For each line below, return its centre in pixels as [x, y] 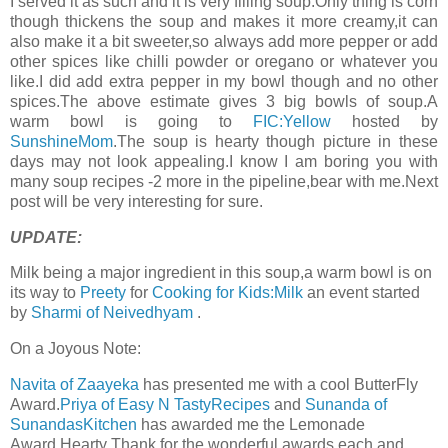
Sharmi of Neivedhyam [114, 313]
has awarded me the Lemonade [251, 425]
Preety [103, 293]
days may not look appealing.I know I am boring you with [224, 161]
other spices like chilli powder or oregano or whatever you [224, 61]
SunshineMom [61, 141]
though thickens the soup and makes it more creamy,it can [224, 21]
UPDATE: [46, 237]
